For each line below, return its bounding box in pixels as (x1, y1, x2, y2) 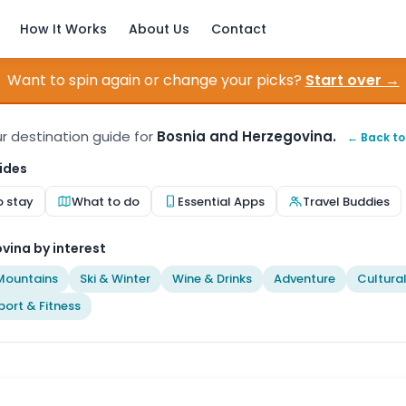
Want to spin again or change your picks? (6, 70, 302, 91)
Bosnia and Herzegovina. (157, 127, 336, 146)
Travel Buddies (303, 192, 390, 210)
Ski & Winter (80, 270, 150, 287)
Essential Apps (178, 192, 265, 210)
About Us (129, 20, 189, 38)
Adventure (274, 270, 335, 287)
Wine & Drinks (172, 270, 252, 287)
